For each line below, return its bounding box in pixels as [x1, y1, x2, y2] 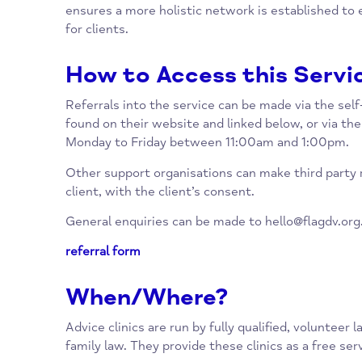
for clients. [72, 103, 143, 123]
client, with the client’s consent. [72, 284, 283, 302]
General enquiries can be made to [72, 317, 295, 336]
